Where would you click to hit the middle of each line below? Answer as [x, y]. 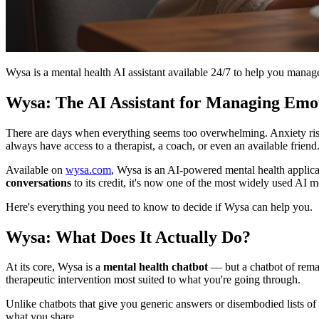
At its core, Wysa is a [54, 267]
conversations [38, 182]
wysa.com [88, 169]
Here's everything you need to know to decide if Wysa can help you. [159, 206]
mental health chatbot [156, 267]
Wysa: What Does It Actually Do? [128, 237]
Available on [36, 169]
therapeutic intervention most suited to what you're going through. [153, 280]
